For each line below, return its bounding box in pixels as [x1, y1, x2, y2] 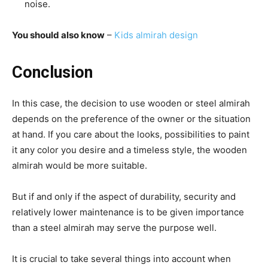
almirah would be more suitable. [12, 159, 150, 171]
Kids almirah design [114, 29, 198, 41]
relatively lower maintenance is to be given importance [12, 206, 244, 218]
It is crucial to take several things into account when [12, 252, 231, 264]
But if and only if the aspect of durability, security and [12, 190, 236, 202]
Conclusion [12, 62, 97, 82]
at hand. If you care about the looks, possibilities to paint [12, 128, 249, 140]
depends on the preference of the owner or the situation [12, 112, 251, 124]
